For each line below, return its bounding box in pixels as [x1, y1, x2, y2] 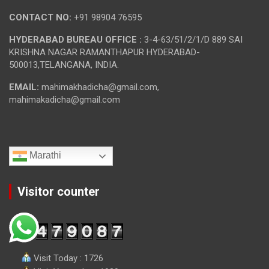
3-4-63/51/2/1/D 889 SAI [142, 34, 243, 46]
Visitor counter [17, 184, 100, 199]
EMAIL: [9, 82, 41, 93]
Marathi [27, 150, 61, 161]
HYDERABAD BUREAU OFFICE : [9, 34, 142, 46]
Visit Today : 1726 [31, 253, 103, 264]
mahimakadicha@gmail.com [9, 94, 120, 106]
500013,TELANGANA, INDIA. [9, 59, 119, 71]
